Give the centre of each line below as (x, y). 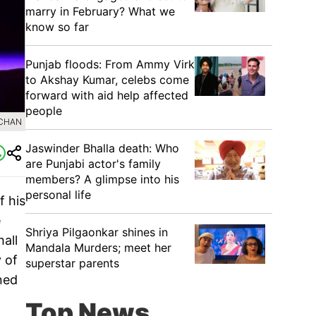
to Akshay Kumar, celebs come (107, 80)
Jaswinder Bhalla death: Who (102, 148)
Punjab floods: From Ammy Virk (110, 64)
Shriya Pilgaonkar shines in (97, 232)
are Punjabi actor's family (93, 164)
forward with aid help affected (107, 95)
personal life (58, 195)
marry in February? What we (100, 11)
